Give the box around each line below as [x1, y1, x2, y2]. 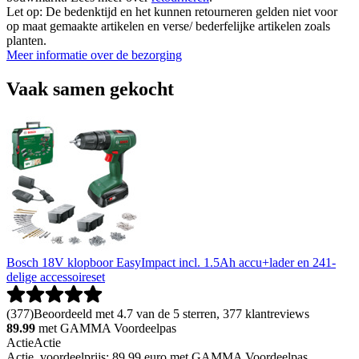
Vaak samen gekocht [6, 79, 174, 100]
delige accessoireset [6, 270, 105, 284]
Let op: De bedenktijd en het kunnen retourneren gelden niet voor [6, 5, 337, 19]
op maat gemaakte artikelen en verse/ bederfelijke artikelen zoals [6, 19, 330, 34]
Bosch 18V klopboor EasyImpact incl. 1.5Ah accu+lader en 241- [6, 256, 336, 270]
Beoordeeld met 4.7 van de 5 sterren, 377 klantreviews [34, 307, 309, 321]
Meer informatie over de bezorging [6, 48, 182, 63]
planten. [6, 34, 46, 48]
